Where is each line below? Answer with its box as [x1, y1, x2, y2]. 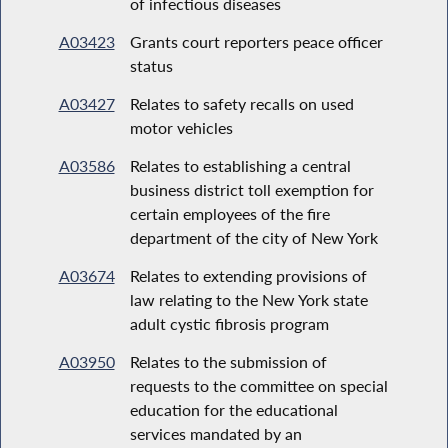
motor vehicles [129, 117, 233, 137]
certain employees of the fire [129, 203, 330, 223]
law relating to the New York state [129, 289, 368, 309]
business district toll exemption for [129, 179, 374, 199]
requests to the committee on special [129, 375, 388, 395]
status [129, 55, 173, 75]
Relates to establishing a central [129, 155, 351, 175]
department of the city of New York [129, 227, 378, 247]
